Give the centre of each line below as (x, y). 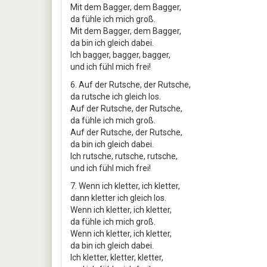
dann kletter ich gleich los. (118, 198)
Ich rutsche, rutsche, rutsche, (124, 156)
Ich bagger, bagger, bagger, (120, 55)
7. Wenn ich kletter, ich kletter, (125, 186)
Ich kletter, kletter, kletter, (117, 257)
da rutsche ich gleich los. (116, 96)
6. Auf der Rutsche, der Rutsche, (131, 84)
